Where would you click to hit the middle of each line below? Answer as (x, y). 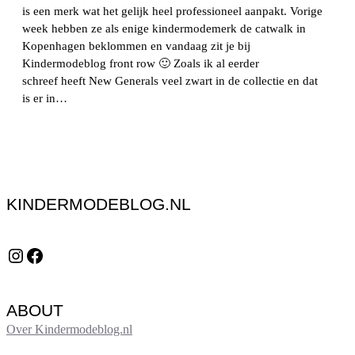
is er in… (45, 98)
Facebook (29, 255)
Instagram (13, 255)
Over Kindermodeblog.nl (69, 329)
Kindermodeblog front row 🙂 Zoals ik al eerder (141, 63)
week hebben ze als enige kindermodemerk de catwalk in (164, 28)
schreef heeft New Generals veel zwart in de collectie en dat (170, 80)
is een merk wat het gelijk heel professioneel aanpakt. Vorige (172, 11)
